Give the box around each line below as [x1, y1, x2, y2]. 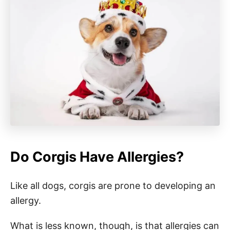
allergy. [10, 195, 44, 206]
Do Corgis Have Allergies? [10, 148, 184, 165]
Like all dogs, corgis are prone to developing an [10, 180, 216, 191]
